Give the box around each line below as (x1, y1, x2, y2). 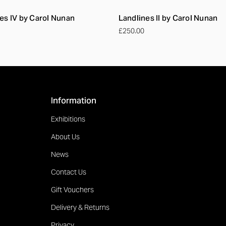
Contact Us (50, 167, 86, 177)
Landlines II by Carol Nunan (118, 13, 218, 23)
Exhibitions (50, 114, 85, 124)
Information (50, 94, 96, 106)
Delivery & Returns (50, 202, 109, 212)
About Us (50, 132, 80, 141)
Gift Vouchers (50, 185, 94, 194)
